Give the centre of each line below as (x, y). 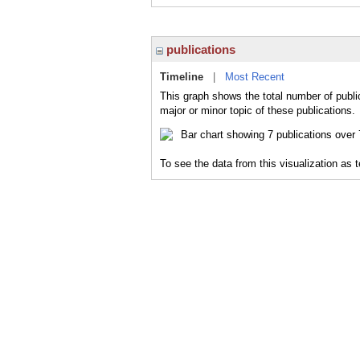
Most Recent (255, 77)
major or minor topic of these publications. (258, 110)
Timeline (182, 77)
